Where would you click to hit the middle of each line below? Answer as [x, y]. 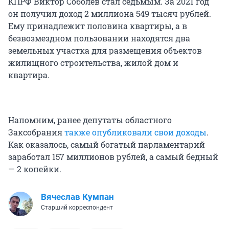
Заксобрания [36, 132]
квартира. [29, 75]
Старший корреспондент [77, 208]
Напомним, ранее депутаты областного [90, 120]
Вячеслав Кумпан [77, 197]
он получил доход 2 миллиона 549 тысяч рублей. [110, 14]
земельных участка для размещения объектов [105, 51]
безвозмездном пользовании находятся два [99, 38]
